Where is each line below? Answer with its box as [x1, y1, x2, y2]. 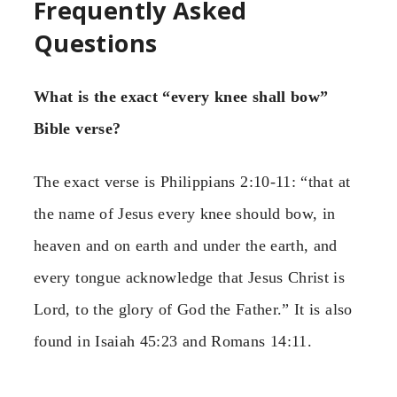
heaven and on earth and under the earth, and [34, 237, 338, 255]
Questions [34, 27, 158, 60]
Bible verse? [34, 120, 121, 138]
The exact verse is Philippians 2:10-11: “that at [34, 173, 351, 191]
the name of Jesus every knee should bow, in [34, 205, 336, 223]
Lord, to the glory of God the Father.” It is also [34, 300, 353, 319]
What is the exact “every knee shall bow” [34, 88, 329, 106]
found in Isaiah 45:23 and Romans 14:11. [34, 332, 313, 351]
